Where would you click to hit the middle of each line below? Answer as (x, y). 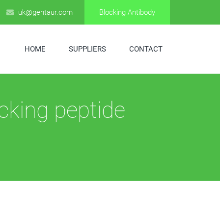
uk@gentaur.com (44, 12)
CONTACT (146, 49)
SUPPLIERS (87, 49)
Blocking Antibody (127, 12)
